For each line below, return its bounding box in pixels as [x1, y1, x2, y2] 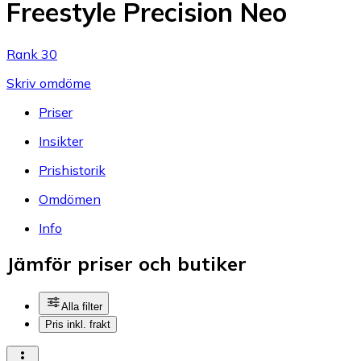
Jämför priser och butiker [6, 251, 247, 276]
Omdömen [39, 190, 101, 207]
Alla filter [61, 301, 102, 313]
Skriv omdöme [6, 74, 91, 91]
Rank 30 [6, 45, 57, 62]
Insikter [39, 132, 83, 149]
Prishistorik [39, 161, 106, 178]
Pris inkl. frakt [45, 318, 110, 331]
